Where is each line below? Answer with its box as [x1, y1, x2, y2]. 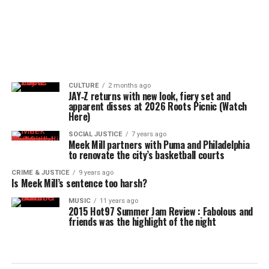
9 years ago [78, 169, 113, 177]
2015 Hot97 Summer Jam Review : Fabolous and [68, 204, 253, 219]
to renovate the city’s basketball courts [68, 148, 225, 162]
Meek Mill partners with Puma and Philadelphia [68, 138, 250, 152]
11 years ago [99, 197, 138, 205]
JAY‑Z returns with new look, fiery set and [68, 89, 231, 103]
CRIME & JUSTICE [11, 169, 70, 177]
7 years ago [131, 130, 166, 138]
